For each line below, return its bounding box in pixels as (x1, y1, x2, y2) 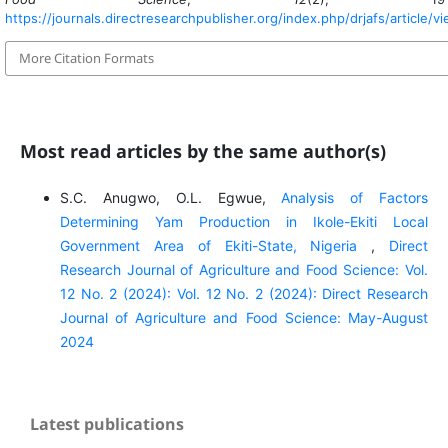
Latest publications (30, 412, 184, 435)
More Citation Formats (18, 49, 154, 68)
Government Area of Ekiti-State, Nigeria (59, 236, 372, 254)
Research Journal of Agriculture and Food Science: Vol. (59, 260, 429, 278)
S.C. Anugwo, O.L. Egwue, (59, 188, 282, 206)
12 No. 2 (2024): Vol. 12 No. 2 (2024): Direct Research (59, 284, 429, 302)
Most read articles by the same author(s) (19, 138, 386, 163)
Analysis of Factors (281, 188, 429, 206)
